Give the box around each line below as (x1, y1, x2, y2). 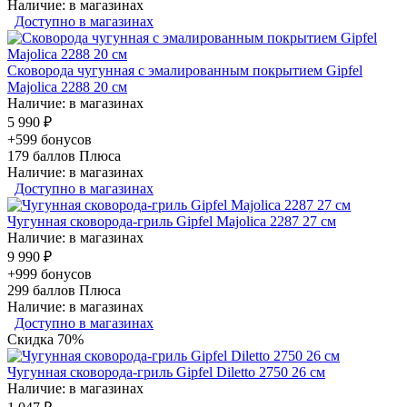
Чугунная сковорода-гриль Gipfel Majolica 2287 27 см (7, 213, 336, 229)
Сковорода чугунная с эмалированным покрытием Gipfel (7, 62, 362, 78)
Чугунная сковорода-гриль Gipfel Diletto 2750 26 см (7, 363, 325, 380)
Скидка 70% (7, 331, 84, 347)
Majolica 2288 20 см (7, 78, 127, 94)
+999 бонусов (7, 265, 92, 282)
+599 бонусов (7, 131, 92, 147)
